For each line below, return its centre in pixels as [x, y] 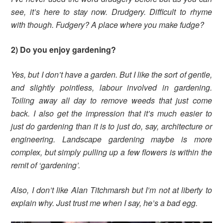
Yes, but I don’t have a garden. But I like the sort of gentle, [111, 75]
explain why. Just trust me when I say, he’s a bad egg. [105, 203]
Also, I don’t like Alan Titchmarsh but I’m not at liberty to [111, 190]
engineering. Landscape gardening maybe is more [111, 139]
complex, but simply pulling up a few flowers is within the [111, 152]
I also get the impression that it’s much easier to [123, 113]
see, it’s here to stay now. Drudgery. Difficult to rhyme [111, 12]
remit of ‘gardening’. [47, 165]
